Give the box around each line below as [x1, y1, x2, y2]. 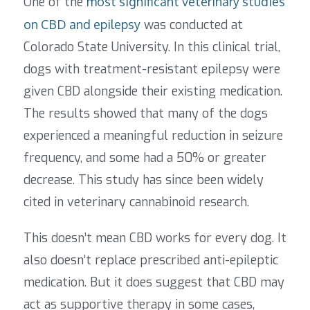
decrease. [24, 172, 78, 189]
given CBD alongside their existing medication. [24, 83, 282, 100]
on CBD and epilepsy [24, 17, 140, 33]
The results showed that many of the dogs [24, 105, 268, 122]
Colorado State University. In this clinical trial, [24, 39, 280, 56]
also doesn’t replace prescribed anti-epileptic [24, 252, 278, 269]
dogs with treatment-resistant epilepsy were [24, 61, 280, 78]
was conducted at [140, 17, 243, 34]
